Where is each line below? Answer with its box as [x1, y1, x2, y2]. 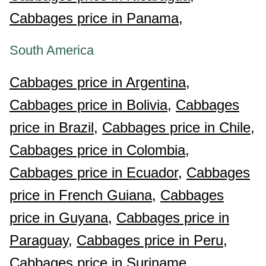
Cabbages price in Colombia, [9, 142, 189, 158]
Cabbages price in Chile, [102, 119, 255, 135]
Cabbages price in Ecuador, [9, 164, 182, 180]
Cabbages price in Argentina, [9, 74, 190, 90]
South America [9, 43, 94, 58]
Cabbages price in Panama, [9, 10, 183, 26]
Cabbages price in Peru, [77, 232, 227, 248]
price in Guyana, [9, 210, 112, 226]
